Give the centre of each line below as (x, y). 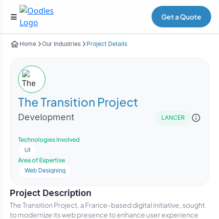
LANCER (173, 118)
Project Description (51, 193)
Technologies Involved (49, 140)
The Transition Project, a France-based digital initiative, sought (107, 205)
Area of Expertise (42, 160)
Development (46, 117)
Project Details (107, 44)
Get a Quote (181, 17)
